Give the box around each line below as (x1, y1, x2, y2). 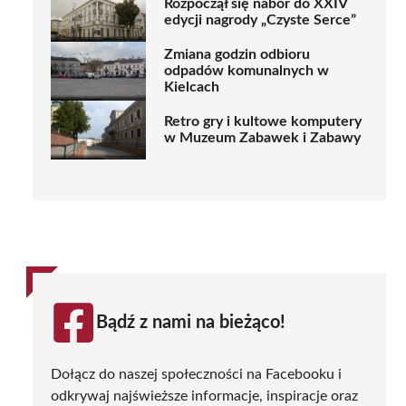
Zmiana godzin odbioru (164, 47, 310, 63)
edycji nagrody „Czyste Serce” (164, 13, 356, 28)
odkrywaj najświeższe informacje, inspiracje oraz (51, 388, 358, 403)
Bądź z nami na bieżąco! (96, 313, 285, 332)
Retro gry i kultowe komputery (164, 114, 362, 130)
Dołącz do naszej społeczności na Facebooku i (51, 366, 342, 382)
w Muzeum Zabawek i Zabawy (164, 130, 361, 146)
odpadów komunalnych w (164, 63, 329, 79)
